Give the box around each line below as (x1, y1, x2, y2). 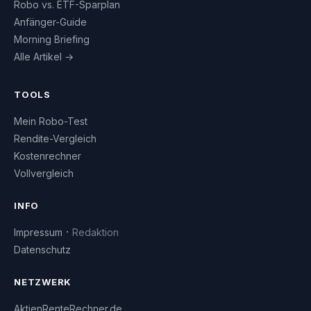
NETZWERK (14, 276, 72, 288)
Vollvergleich (14, 167, 74, 180)
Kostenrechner (14, 150, 81, 162)
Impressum (14, 226, 62, 239)
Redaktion (72, 226, 119, 239)
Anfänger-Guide (14, 16, 87, 28)
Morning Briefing (14, 33, 90, 46)
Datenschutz (14, 244, 71, 256)
